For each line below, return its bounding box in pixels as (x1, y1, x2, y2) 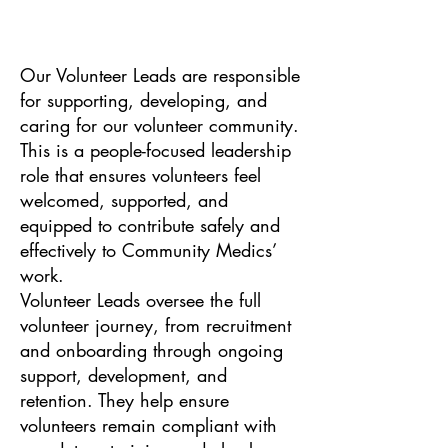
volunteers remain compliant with (20, 412, 277, 437)
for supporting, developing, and (20, 87, 267, 112)
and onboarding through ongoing (20, 337, 283, 362)
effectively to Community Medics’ (20, 237, 276, 262)
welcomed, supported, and (20, 187, 228, 212)
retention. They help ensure (20, 387, 229, 412)
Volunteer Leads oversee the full (20, 287, 261, 312)
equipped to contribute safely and (20, 212, 280, 237)
